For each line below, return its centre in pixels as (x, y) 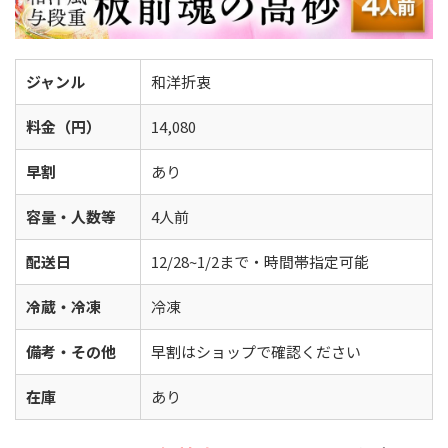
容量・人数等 (71, 216)
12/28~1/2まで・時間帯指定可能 (260, 261)
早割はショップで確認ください (256, 351)
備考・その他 (71, 351)
